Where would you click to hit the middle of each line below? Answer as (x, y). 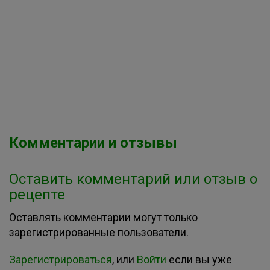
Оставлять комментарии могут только (103, 217)
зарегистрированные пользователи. (99, 232)
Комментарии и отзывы (93, 143)
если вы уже (199, 259)
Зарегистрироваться (61, 259)
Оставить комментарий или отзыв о (133, 179)
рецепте (37, 195)
